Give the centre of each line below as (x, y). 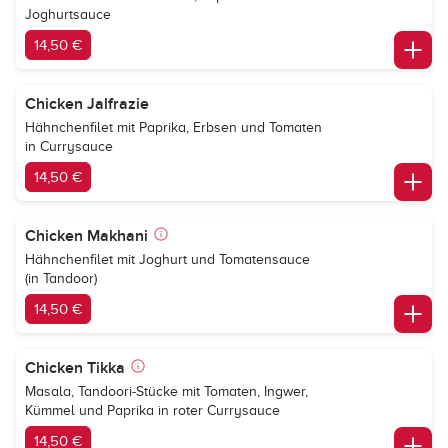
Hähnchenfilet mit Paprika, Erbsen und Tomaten (173, 127)
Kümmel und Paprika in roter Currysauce (152, 410)
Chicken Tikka (75, 368)
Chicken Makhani (86, 236)
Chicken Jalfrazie (87, 104)
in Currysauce (69, 146)
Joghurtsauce (68, 14)
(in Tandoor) (61, 278)
